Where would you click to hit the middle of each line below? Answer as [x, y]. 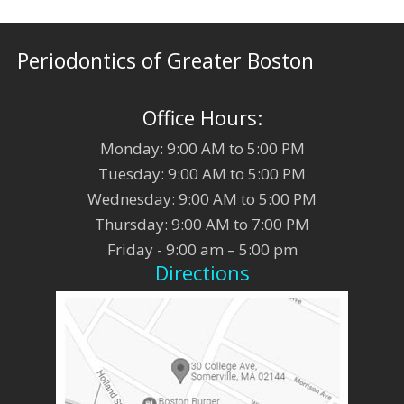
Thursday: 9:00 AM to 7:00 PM [202, 225]
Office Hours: [202, 118]
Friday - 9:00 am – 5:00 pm [202, 250]
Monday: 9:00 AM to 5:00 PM [202, 149]
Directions [202, 273]
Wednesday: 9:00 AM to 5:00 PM [202, 199]
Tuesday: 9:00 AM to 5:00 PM [202, 174]
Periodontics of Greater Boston [166, 61]
